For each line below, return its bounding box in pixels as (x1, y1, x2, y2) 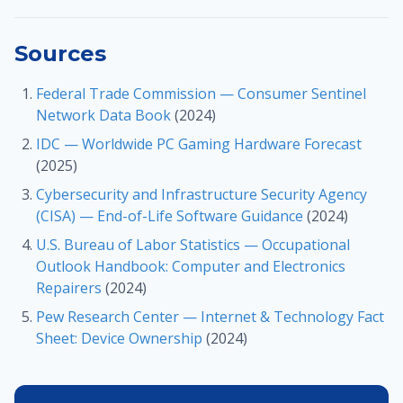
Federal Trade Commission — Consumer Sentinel (36, 84, 366, 103)
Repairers (36, 278, 102, 298)
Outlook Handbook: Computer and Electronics (36, 256, 345, 276)
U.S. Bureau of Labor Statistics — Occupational (36, 235, 350, 255)
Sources (14, 40, 106, 67)
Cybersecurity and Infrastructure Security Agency (36, 184, 367, 204)
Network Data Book (36, 105, 171, 125)
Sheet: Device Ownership (36, 328, 202, 348)
